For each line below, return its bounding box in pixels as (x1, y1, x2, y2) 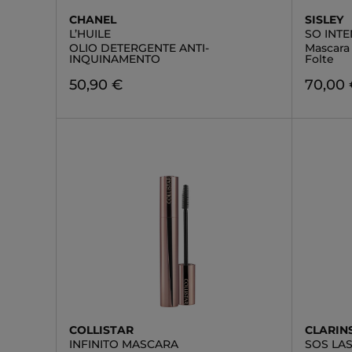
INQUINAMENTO (69, 52, 160, 66)
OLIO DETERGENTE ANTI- (69, 41, 209, 55)
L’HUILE (69, 27, 111, 41)
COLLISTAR (69, 323, 134, 337)
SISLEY (305, 13, 344, 27)
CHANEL (69, 13, 116, 27)
